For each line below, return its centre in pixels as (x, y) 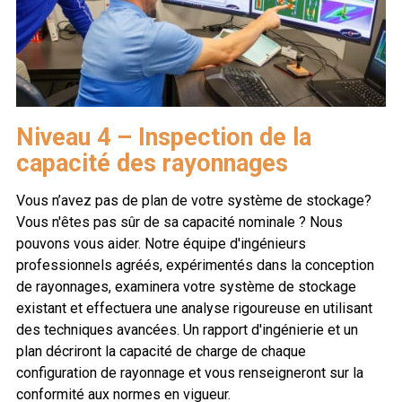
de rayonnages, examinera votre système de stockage (186, 287)
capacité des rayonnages (152, 164)
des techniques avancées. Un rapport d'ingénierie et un (187, 330)
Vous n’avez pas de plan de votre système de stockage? (194, 201)
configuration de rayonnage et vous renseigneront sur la (190, 373)
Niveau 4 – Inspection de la (164, 138)
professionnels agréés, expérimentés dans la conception (195, 266)
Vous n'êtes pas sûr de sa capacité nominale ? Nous (179, 223)
